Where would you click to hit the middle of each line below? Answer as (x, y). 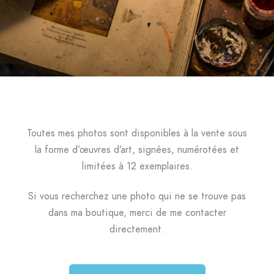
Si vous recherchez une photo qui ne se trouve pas (137, 196)
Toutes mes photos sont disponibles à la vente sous (137, 133)
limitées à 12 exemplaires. (137, 166)
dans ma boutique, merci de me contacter (137, 213)
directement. (137, 229)
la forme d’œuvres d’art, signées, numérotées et (137, 150)
